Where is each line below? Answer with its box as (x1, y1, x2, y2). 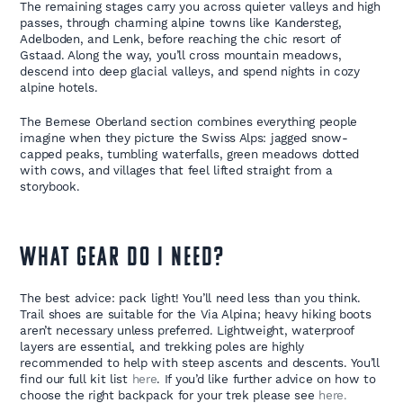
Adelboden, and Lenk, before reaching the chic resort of (20, 31, 340, 47)
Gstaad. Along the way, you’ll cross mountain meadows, (20, 48, 342, 63)
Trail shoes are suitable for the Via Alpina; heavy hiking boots (20, 307, 372, 322)
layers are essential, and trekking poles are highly (20, 339, 305, 354)
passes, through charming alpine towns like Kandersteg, (20, 15, 342, 31)
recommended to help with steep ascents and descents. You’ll (20, 355, 380, 371)
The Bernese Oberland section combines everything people (20, 114, 357, 130)
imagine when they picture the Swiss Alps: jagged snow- (20, 130, 348, 146)
